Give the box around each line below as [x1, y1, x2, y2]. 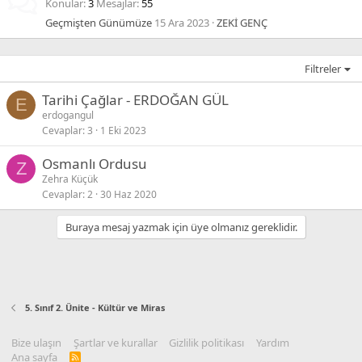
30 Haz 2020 [100, 187, 157, 201]
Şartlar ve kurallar [73, 335, 158, 350]
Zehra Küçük [42, 172, 98, 186]
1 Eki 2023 [100, 124, 146, 137]
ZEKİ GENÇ [217, 15, 267, 30]
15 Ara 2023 [154, 15, 209, 30]
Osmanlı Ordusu [42, 154, 147, 173]
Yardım [255, 335, 289, 350]
